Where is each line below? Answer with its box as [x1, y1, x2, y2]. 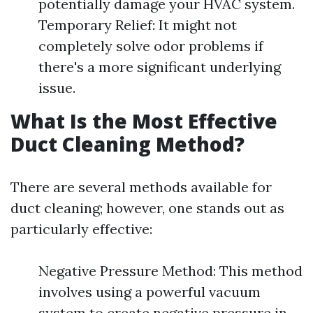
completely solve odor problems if [38, 37, 263, 54]
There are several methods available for [10, 178, 272, 196]
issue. [38, 79, 75, 96]
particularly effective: [10, 220, 152, 238]
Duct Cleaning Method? [10, 131, 245, 157]
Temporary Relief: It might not [38, 16, 237, 34]
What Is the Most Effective [10, 108, 277, 134]
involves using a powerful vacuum [38, 283, 261, 300]
